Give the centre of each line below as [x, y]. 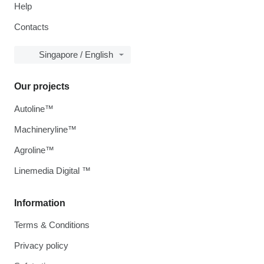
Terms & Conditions [52, 225]
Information [40, 203]
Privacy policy [41, 245]
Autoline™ [34, 109]
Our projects [42, 86]
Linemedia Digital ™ [52, 171]
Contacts [32, 27]
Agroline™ [34, 150]
